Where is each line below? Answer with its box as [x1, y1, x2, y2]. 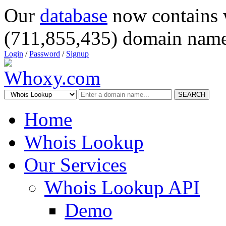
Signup [66, 49, 89, 58]
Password [29, 49, 60, 58]
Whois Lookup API [44, 177, 200, 198]
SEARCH [178, 91, 205, 98]
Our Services [24, 154, 127, 176]
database [40, 5, 107, 26]
